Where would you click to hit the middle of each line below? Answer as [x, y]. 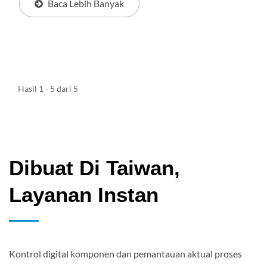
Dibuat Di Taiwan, [94, 168]
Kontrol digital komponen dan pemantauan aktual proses [125, 254]
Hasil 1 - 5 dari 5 [48, 89]
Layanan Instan [84, 195]
